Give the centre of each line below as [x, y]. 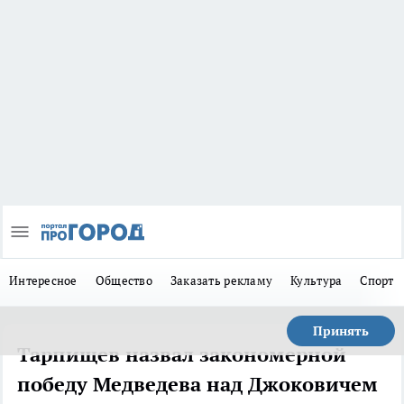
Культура [317, 281]
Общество [124, 281]
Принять [341, 331]
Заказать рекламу [221, 281]
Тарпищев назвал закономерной [182, 355]
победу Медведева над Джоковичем [197, 385]
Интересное [43, 281]
